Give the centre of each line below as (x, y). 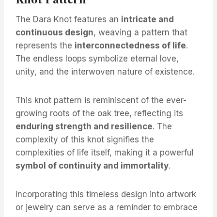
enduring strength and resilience (84, 127)
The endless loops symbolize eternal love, (97, 59)
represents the (45, 46)
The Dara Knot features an (68, 20)
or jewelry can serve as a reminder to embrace (107, 208)
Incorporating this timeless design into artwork (106, 194)
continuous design (54, 33)
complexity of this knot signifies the (85, 140)
